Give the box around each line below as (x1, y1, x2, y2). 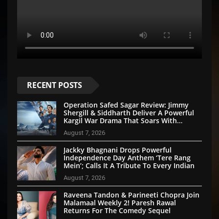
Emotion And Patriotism (64, 123, 144, 133)
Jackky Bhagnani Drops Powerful (64, 145, 172, 154)
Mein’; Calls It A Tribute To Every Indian (64, 160, 195, 170)
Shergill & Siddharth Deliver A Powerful (64, 108, 194, 117)
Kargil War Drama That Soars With (64, 115, 177, 125)
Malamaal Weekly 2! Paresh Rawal (64, 197, 176, 207)
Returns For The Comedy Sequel (64, 205, 171, 215)
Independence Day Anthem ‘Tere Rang (64, 153, 191, 162)
